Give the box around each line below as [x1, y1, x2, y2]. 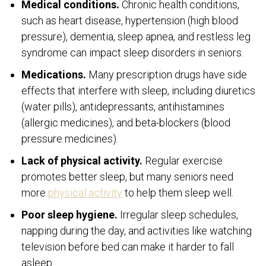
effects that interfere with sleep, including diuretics [21, 84, 255, 97]
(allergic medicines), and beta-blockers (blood [21, 116, 230, 129]
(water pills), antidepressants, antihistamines [21, 100, 224, 113]
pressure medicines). [21, 132, 118, 145]
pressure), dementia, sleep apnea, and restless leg [21, 30, 251, 43]
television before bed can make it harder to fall [21, 240, 234, 253]
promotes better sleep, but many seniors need [21, 170, 233, 183]
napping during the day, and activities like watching [21, 224, 252, 237]
